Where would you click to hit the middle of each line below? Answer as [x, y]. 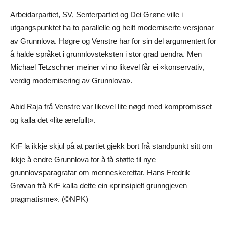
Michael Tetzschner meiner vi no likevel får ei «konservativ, [107, 67]
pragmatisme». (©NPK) [49, 199]
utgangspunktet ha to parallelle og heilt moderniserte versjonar [112, 28]
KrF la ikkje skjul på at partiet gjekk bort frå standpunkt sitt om [111, 146]
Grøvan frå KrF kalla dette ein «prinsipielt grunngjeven [99, 186]
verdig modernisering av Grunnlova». [71, 81]
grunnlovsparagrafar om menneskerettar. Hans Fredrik [100, 173]
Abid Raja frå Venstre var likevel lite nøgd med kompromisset [111, 107]
